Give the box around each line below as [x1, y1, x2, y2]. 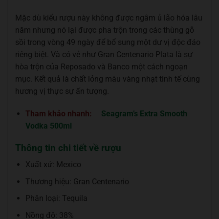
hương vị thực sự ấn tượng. [15, 86, 109, 96]
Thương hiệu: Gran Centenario [25, 176, 129, 186]
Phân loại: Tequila [25, 194, 88, 203]
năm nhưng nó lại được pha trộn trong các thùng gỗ [15, 25, 194, 35]
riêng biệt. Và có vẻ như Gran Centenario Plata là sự [15, 49, 193, 59]
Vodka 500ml [25, 121, 72, 131]
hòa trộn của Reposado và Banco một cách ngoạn [15, 62, 188, 71]
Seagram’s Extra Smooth [101, 109, 187, 118]
